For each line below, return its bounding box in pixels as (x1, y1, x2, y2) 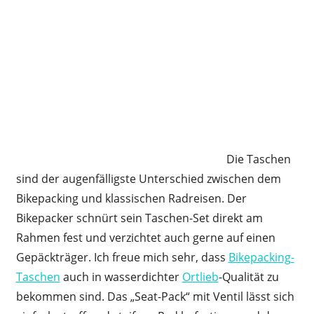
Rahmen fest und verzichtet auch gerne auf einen (15, 229, 275, 245)
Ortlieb (182, 268, 219, 285)
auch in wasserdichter (60, 268, 182, 285)
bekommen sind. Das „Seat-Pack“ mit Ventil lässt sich (15, 288, 294, 304)
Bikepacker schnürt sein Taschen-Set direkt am (15, 210, 263, 226)
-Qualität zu (218, 268, 279, 285)
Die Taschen (226, 151, 291, 167)
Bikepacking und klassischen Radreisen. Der (15, 190, 247, 206)
